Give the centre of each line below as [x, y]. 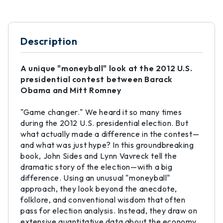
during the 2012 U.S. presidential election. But [105, 123]
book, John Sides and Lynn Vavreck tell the [99, 156]
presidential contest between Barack [97, 79]
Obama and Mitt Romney [71, 90]
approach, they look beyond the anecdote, [99, 189]
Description [49, 41]
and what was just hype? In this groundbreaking [107, 145]
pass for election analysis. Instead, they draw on [109, 211]
